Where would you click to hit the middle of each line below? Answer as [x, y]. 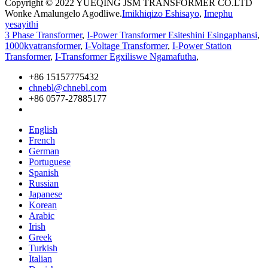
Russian [44, 183]
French [42, 140]
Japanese [45, 194]
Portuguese [50, 162]
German [44, 151]
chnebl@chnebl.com [68, 87]
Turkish [43, 248]
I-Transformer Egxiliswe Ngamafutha [126, 56]
